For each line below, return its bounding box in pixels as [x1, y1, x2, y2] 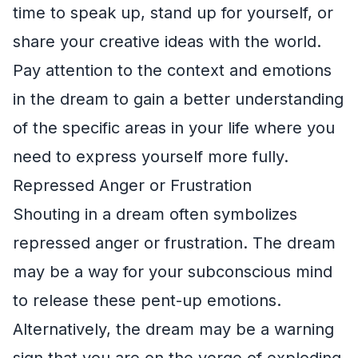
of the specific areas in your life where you [13, 117, 335, 137]
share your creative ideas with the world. [13, 31, 321, 51]
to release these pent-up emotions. [13, 290, 281, 310]
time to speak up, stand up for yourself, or [13, 2, 333, 22]
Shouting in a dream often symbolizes [13, 204, 297, 224]
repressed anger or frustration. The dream [13, 233, 336, 253]
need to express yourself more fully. [13, 146, 288, 166]
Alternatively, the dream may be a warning [13, 319, 334, 339]
